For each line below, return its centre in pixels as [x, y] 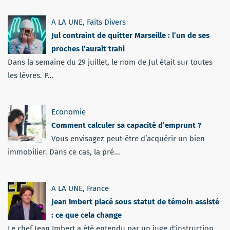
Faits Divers [106, 22]
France [98, 189]
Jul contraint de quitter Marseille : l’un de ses [130, 36]
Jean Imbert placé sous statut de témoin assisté [135, 202]
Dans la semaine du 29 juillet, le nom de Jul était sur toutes [110, 62]
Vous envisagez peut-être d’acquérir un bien [128, 139]
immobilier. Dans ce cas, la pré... [64, 152]
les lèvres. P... [31, 76]
